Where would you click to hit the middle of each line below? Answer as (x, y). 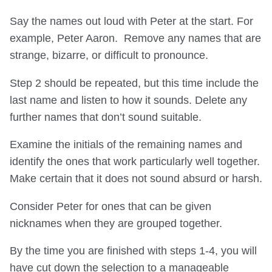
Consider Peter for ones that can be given (110, 206)
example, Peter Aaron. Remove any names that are (135, 39)
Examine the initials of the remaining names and (126, 145)
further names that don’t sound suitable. (106, 117)
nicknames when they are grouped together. (116, 223)
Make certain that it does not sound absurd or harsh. (136, 179)
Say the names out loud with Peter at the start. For (131, 22)
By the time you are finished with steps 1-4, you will (133, 251)
